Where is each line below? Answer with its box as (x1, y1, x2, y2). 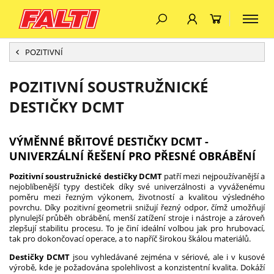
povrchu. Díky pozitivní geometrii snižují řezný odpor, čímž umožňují (9, 202, 265, 213)
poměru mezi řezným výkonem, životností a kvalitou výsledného (9, 191, 265, 202)
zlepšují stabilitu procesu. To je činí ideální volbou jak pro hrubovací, (9, 223, 265, 234)
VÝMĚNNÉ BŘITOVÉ (9, 134, 117, 149)
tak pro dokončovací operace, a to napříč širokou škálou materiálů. (9, 233, 251, 244)
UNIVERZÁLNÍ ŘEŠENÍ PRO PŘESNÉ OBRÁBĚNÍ (9, 149, 256, 163)
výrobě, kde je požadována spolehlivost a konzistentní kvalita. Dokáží (9, 262, 265, 273)
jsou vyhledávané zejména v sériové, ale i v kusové (70, 251, 265, 262)
